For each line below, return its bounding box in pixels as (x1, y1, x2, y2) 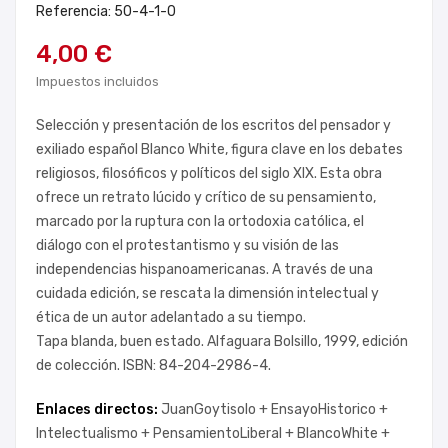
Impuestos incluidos (36, 74, 159, 89)
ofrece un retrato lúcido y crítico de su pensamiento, (36, 189, 376, 206)
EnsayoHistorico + (271, 401, 388, 418)
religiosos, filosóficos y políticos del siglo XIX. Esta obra (36, 165, 382, 182)
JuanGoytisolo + (161, 401, 271, 418)
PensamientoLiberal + (153, 425, 297, 442)
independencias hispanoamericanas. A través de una (36, 261, 373, 278)
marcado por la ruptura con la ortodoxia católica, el (36, 213, 364, 230)
